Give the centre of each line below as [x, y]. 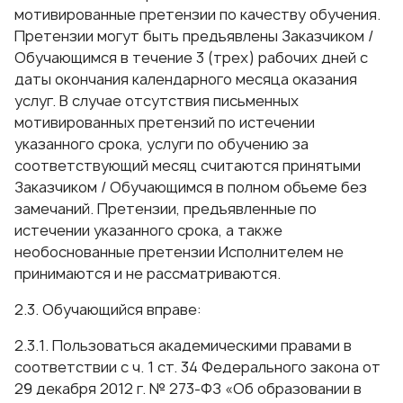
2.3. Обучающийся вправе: [108, 309]
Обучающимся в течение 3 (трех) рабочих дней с [191, 58]
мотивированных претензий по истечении [165, 122]
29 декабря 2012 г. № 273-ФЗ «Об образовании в [188, 389]
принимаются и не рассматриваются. [148, 273]
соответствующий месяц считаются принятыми [188, 166]
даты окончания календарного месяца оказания [186, 79]
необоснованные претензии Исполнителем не [179, 252]
